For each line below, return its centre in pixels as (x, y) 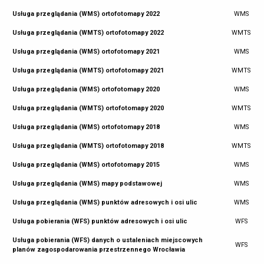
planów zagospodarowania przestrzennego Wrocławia (100, 250)
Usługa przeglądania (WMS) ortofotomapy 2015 (87, 165)
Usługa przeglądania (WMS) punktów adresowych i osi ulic (106, 203)
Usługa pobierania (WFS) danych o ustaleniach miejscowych (108, 240)
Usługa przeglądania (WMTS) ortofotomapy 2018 (89, 146)
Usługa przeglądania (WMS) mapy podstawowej (88, 184)
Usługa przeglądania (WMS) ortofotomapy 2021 (87, 52)
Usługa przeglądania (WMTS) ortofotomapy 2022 (89, 33)
